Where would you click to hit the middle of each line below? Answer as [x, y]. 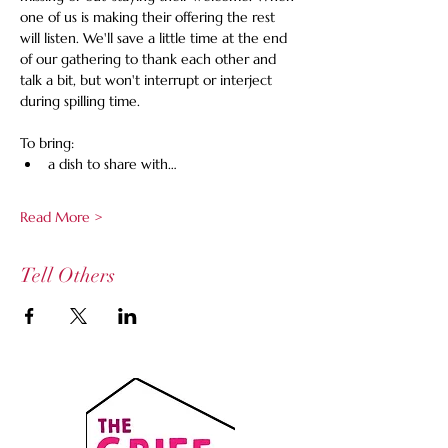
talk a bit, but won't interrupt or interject [148, 80]
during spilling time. [80, 101]
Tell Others [67, 275]
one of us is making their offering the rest [149, 17]
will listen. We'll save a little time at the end [155, 38]
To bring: [47, 143]
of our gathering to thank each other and [150, 59]
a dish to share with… [112, 164]
